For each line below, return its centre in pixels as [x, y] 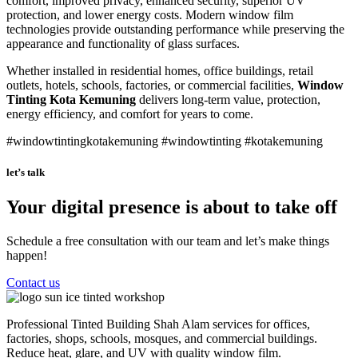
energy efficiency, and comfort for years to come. [130, 113]
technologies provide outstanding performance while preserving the [175, 29]
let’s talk [26, 172]
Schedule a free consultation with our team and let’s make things [168, 241]
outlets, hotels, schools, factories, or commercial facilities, [152, 85]
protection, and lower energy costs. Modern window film [150, 14]
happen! [27, 255]
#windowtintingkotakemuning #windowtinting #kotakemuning [165, 141]
